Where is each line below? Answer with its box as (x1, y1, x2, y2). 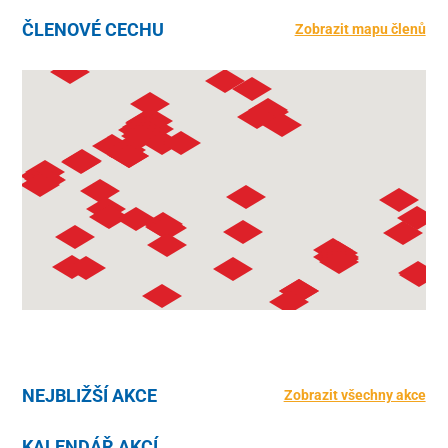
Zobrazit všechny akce (283, 387, 426, 403)
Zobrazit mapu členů (294, 21, 426, 37)
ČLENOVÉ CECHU (22, 19, 165, 40)
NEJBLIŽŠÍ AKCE (22, 385, 158, 406)
